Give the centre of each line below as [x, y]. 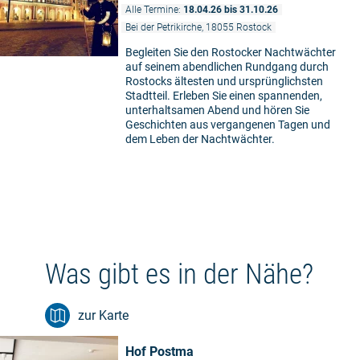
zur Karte [103, 316]
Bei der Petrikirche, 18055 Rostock [198, 28]
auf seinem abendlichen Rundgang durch [227, 67]
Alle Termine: [154, 10]
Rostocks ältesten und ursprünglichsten [224, 82]
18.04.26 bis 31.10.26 [231, 10]
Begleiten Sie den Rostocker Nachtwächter [231, 53]
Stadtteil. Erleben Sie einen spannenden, [224, 96]
